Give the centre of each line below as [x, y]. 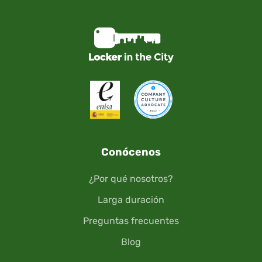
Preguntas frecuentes [131, 221]
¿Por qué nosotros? [131, 179]
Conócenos [131, 152]
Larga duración [131, 200]
